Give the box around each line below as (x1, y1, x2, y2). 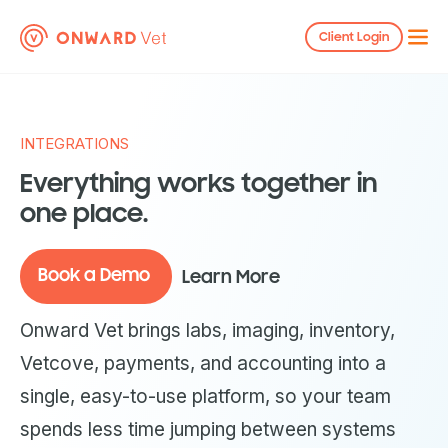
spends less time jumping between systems (20, 418, 396, 441)
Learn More (182, 266, 280, 288)
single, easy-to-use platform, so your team (20, 385, 391, 408)
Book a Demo (38, 264, 150, 286)
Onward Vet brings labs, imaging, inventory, (20, 319, 395, 342)
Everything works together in (20, 168, 377, 199)
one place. (20, 198, 148, 229)
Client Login (318, 29, 389, 44)
